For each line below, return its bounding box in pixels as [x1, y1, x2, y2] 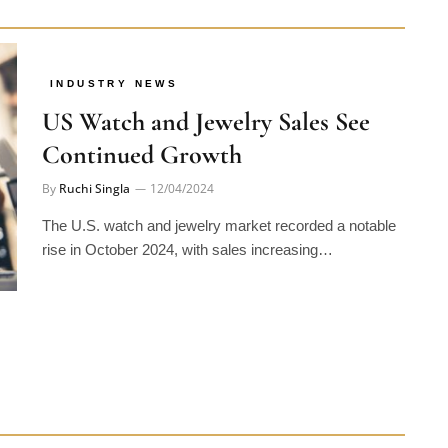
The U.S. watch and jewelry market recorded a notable [42, 188, 397, 206]
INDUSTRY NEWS [50, 49, 179, 61]
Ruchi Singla [59, 151, 131, 169]
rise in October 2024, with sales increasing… [42, 212, 334, 230]
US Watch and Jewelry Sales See [42, 77, 371, 109]
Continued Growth [42, 110, 243, 142]
